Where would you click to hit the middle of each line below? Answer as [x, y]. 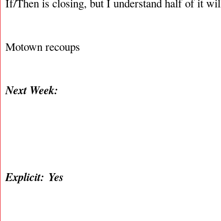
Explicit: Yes [35, 177]
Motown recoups [43, 46]
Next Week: [34, 90]
